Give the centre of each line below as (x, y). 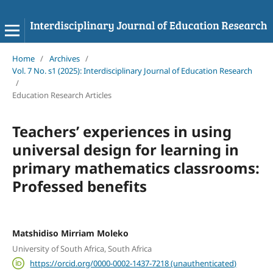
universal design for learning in (125, 149)
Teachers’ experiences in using (122, 131)
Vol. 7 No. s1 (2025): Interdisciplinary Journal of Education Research (132, 70)
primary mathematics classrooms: (136, 168)
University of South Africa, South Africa (82, 249)
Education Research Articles (62, 95)
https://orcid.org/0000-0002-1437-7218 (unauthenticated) (133, 263)
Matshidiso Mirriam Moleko (70, 233)
